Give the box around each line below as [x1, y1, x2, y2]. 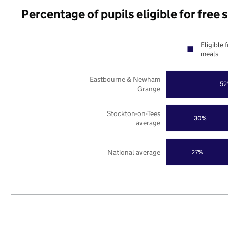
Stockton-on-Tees [107, 108, 161, 118]
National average [107, 147, 161, 157]
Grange [137, 84, 161, 94]
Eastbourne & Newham [90, 75, 161, 84]
